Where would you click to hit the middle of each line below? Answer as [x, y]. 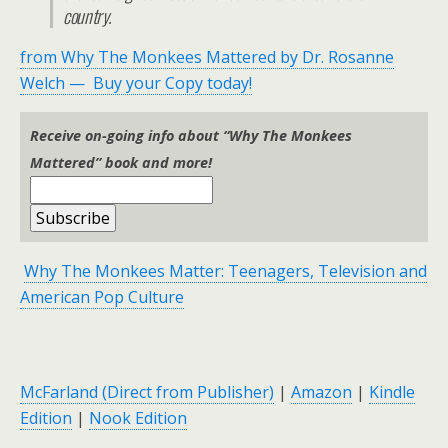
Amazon [321, 392]
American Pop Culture [102, 297]
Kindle [392, 392]
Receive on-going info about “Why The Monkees [191, 136]
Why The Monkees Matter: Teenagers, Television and [225, 271]
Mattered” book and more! [121, 163]
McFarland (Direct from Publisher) [147, 392]
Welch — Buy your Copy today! [136, 83]
